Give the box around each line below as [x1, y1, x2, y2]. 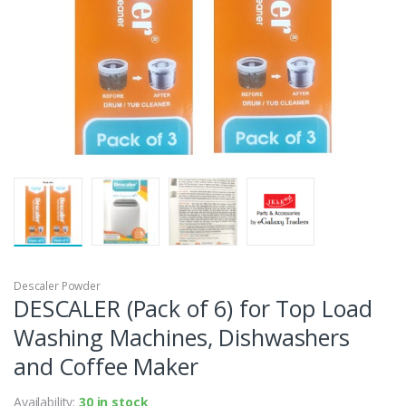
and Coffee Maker [14, 351, 198, 382]
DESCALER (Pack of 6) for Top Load [14, 293, 372, 324]
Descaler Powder [14, 278, 101, 295]
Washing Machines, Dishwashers [14, 322, 350, 353]
